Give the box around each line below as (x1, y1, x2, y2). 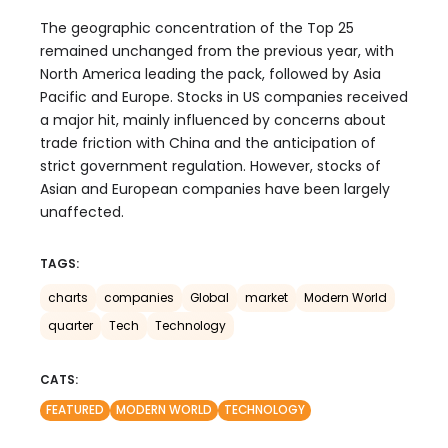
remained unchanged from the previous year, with (40, 41, 394, 61)
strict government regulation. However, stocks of (40, 156, 381, 176)
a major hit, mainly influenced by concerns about (40, 110, 386, 130)
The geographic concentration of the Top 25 (40, 18, 354, 38)
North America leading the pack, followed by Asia (40, 64, 381, 84)
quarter (48, 318, 93, 334)
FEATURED (46, 402, 104, 418)
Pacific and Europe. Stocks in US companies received (40, 87, 408, 107)
